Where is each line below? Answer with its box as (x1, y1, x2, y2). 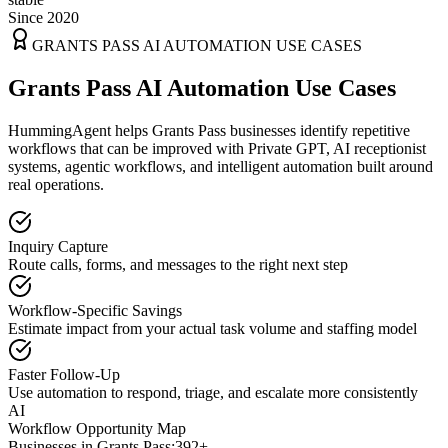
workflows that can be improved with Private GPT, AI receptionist (8, 139, 426, 157)
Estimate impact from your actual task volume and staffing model (8, 319, 417, 337)
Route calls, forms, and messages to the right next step (8, 255, 348, 273)
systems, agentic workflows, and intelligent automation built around (8, 157, 433, 175)
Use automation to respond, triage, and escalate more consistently (8, 383, 418, 401)
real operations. (8, 175, 104, 193)
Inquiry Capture (8, 237, 108, 255)
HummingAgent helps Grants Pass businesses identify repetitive (8, 121, 410, 139)
